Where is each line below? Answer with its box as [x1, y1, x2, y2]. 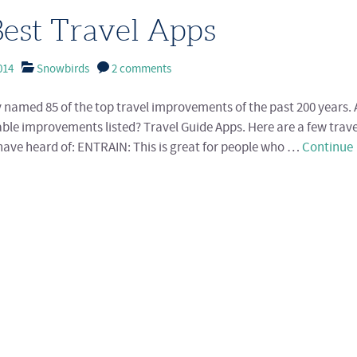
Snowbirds [37, 61, 89, 78]
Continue [302, 139, 353, 158]
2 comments [112, 61, 171, 78]
